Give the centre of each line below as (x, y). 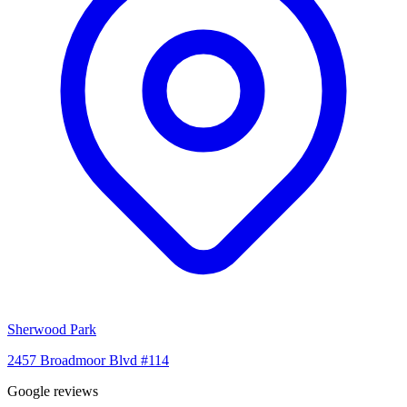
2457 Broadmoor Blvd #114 (88, 361)
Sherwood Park (52, 330)
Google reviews (53, 392)
